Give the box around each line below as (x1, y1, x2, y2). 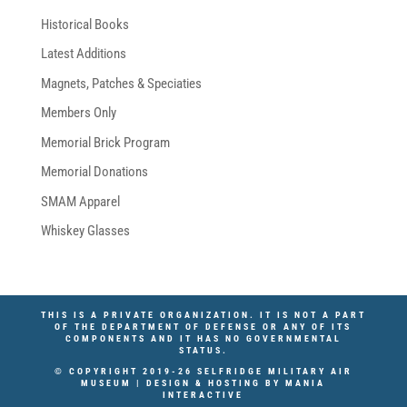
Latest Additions (40, 45, 126, 63)
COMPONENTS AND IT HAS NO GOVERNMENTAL (65, 333, 342, 344)
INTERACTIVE (163, 390, 244, 401)
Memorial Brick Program (40, 134, 170, 151)
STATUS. (178, 345, 228, 356)
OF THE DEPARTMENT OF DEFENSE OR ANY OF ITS (55, 322, 352, 333)
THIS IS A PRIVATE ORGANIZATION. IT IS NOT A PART (40, 310, 366, 321)
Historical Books (40, 15, 129, 33)
